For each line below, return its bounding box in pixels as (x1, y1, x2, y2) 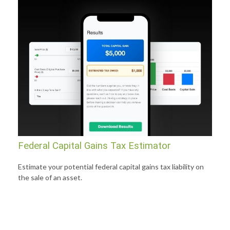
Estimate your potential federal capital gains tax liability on (18, 162, 204, 171)
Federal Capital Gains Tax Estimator (18, 140, 171, 151)
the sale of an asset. (18, 172, 82, 182)
